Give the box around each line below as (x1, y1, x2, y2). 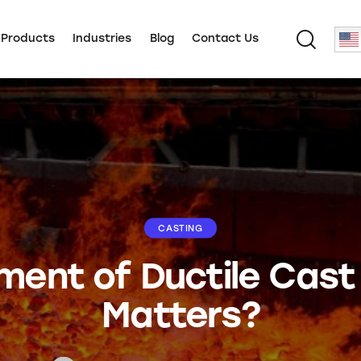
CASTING (158, 222, 203, 234)
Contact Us (192, 31, 259, 45)
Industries (73, 31, 132, 45)
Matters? (102, 293, 259, 336)
